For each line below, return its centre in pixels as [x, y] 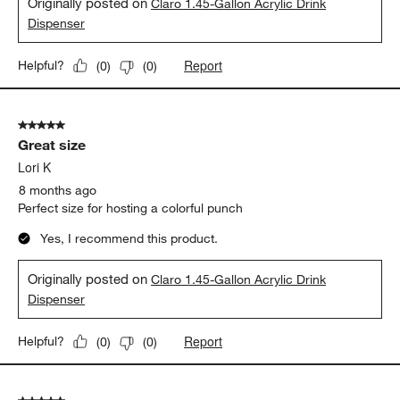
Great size [52, 145]
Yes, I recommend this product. [129, 239]
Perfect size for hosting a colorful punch [131, 208]
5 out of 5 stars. [62, 125]
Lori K [35, 167]
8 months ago [58, 191]
